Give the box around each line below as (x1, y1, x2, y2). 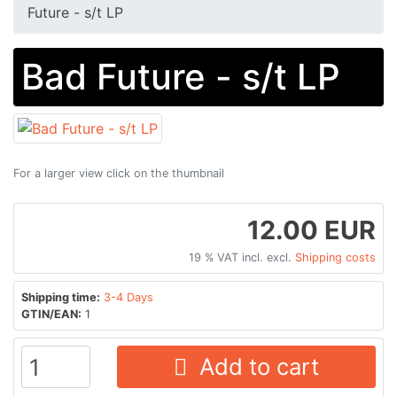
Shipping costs (295, 250, 376, 264)
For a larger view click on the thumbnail (13, 166, 224, 180)
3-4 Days (104, 290, 153, 304)
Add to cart (186, 352, 319, 380)
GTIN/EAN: (21, 307, 82, 321)
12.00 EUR (247, 214, 376, 245)
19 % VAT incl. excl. (189, 250, 295, 264)
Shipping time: (21, 290, 100, 304)
